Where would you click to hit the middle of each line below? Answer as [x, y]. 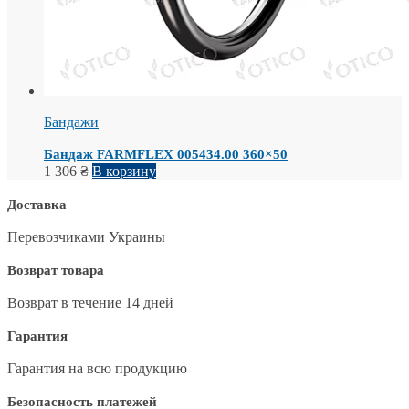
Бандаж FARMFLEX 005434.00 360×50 [166, 154]
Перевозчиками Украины [86, 236]
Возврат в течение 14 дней [90, 302]
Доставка [37, 204]
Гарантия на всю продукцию [97, 368]
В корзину [124, 171]
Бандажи [71, 121]
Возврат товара [56, 270]
